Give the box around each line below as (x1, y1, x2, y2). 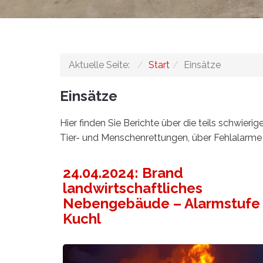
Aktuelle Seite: (69, 59, 134, 70)
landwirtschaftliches (63, 180, 203, 197)
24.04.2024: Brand (63, 164, 183, 181)
